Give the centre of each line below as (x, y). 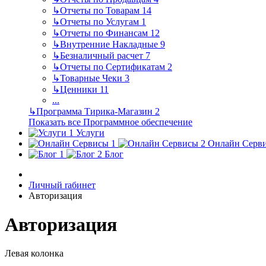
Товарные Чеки (92, 78)
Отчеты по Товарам (101, 10)
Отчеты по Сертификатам (114, 66)
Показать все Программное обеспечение (110, 122)
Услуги (89, 132)
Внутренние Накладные (110, 44)
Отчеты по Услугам (101, 21)
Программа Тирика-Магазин (96, 111)
